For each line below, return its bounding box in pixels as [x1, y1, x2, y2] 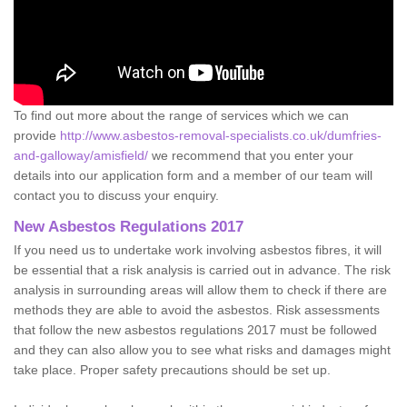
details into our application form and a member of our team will [14, 167, 372, 183]
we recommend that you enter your [148, 147, 353, 163]
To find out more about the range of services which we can [14, 107, 349, 123]
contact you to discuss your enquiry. [14, 187, 219, 203]
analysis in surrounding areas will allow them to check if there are [14, 282, 387, 297]
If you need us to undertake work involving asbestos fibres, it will [14, 242, 382, 257]
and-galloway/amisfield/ [14, 147, 148, 163]
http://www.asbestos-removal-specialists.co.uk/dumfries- [60, 127, 382, 143]
